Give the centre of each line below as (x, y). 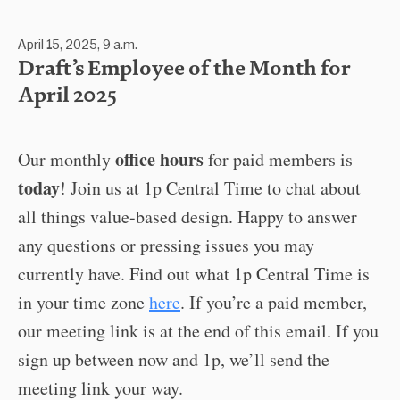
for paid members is (278, 159)
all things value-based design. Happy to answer (187, 217)
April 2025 (67, 96)
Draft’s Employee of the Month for (184, 70)
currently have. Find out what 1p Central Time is (194, 274)
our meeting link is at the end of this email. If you (198, 331)
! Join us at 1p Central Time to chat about (210, 188)
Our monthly (67, 159)
